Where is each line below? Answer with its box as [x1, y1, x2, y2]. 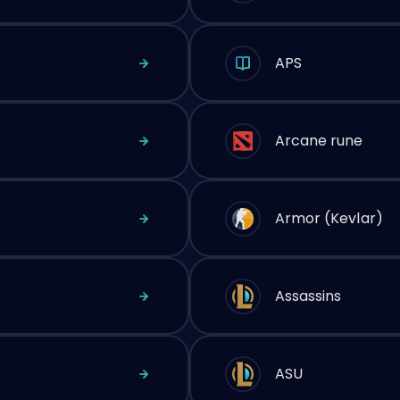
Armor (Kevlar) [274, 207, 383, 229]
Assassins [274, 285, 342, 306]
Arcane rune [274, 129, 363, 151]
